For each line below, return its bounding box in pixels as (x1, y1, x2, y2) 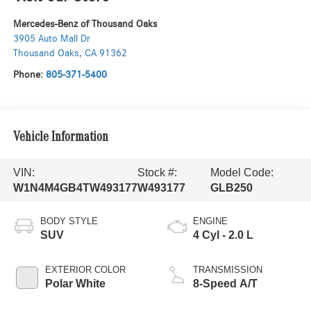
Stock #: (137, 166, 177, 178)
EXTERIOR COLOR (44, 264, 126, 275)
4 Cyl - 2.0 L (193, 228, 253, 241)
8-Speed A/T (193, 277, 258, 289)
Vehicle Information (12, 131, 108, 145)
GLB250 (210, 181, 253, 194)
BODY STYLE (40, 215, 98, 226)
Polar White (44, 277, 106, 289)
